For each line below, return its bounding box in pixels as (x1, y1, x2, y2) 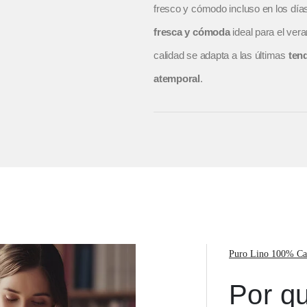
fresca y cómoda (153, 26, 230, 38)
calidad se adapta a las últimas (153, 49, 288, 62)
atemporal (153, 73, 200, 85)
